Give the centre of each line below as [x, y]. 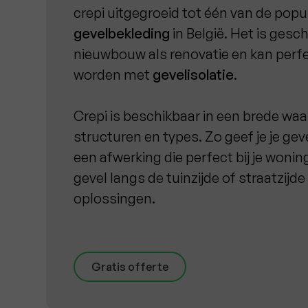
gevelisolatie [194, 75]
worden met [113, 75]
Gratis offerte [130, 267]
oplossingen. [115, 198]
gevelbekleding [122, 33]
